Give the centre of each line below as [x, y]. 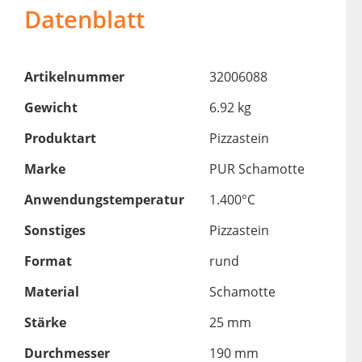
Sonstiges [55, 231]
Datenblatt [84, 19]
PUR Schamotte [257, 169]
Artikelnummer [74, 77]
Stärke [45, 323]
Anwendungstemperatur [104, 200]
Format [48, 261]
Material [51, 292]
